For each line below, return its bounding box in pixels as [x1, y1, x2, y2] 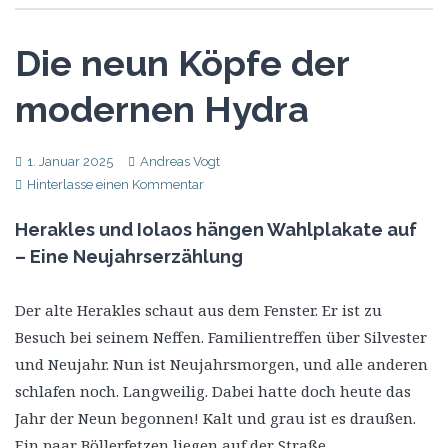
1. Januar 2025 [27, 153, 113, 169]
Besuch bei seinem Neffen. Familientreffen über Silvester [15, 326, 427, 347]
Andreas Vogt [140, 153, 220, 169]
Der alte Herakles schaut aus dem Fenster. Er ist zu [15, 299, 382, 320]
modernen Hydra [15, 87, 309, 130]
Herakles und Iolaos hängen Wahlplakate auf [15, 218, 421, 240]
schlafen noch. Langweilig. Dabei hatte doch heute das [15, 380, 411, 401]
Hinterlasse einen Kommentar [27, 176, 204, 192]
